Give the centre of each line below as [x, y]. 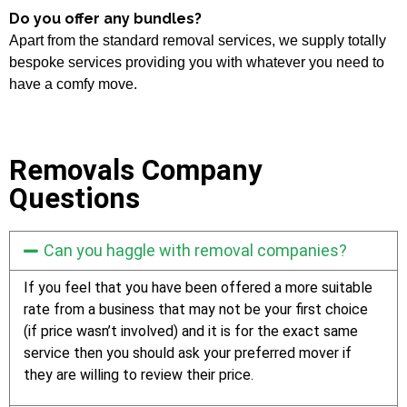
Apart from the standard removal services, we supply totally [198, 40]
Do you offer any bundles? [105, 18]
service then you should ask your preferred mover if [188, 352]
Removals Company [136, 170]
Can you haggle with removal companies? [195, 250]
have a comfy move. [73, 84]
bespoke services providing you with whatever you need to [197, 62]
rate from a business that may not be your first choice [196, 309]
